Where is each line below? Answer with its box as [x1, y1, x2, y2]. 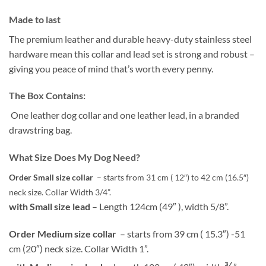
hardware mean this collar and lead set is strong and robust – [9, 47, 255, 59]
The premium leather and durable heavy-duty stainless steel [9, 33, 252, 45]
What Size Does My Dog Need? [9, 151, 140, 163]
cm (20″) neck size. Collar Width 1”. [9, 242, 148, 254]
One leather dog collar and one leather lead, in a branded [11, 109, 239, 121]
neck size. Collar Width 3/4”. [9, 187, 111, 198]
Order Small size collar [9, 172, 95, 183]
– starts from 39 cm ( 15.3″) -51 [118, 227, 245, 239]
